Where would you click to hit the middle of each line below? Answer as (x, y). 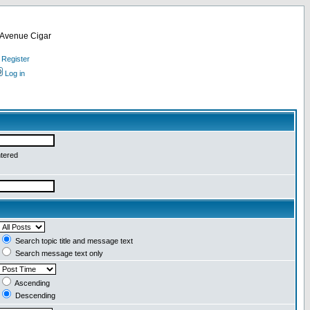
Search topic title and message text (73, 241)
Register (16, 59)
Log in (15, 73)
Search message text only (58, 253)
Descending (34, 295)
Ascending (31, 283)
